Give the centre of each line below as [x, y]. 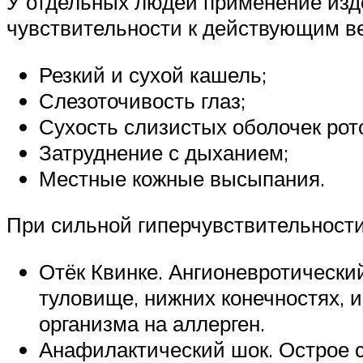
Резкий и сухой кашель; [153, 74]
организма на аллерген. [152, 324]
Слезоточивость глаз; [142, 100]
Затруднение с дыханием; [164, 152]
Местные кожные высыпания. [182, 178]
